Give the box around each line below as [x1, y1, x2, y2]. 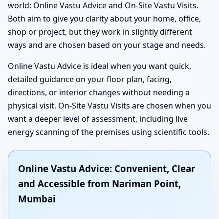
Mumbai [18, 193, 56, 205]
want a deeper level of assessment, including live [8, 113, 188, 125]
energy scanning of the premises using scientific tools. [8, 127, 209, 138]
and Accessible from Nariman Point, [18, 177, 181, 190]
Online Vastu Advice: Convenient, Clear [18, 162, 195, 175]
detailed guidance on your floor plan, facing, [8, 74, 172, 85]
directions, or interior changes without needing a [8, 87, 190, 98]
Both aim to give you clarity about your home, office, [8, 13, 201, 24]
